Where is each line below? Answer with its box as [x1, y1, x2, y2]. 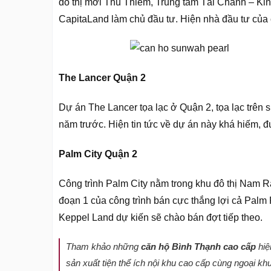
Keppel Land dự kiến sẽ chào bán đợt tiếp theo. [59, 212, 263, 223]
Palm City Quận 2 [59, 148, 137, 159]
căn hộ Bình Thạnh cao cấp [141, 241, 256, 252]
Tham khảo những [66, 241, 141, 252]
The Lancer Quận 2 [59, 73, 146, 83]
